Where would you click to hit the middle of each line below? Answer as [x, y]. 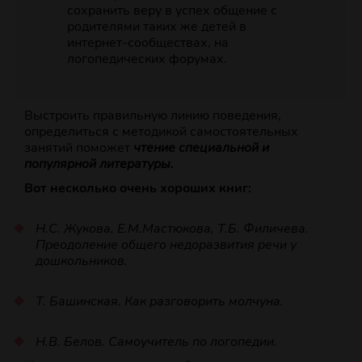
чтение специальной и [201, 148]
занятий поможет [79, 148]
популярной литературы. [99, 164]
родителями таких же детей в [156, 27]
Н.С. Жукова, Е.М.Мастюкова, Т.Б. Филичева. [172, 229]
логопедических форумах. [147, 59]
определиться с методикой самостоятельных [161, 132]
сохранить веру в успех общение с [172, 11]
